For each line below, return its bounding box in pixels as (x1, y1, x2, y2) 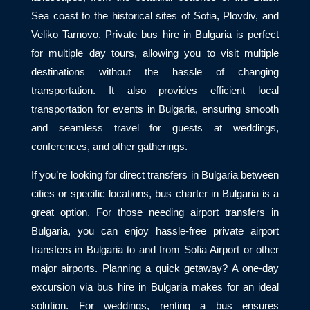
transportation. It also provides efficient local (31, 84, 279, 96)
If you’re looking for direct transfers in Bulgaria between (31, 170, 279, 181)
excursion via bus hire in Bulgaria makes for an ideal (31, 282, 279, 293)
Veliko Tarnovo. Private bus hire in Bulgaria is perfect (31, 28, 279, 40)
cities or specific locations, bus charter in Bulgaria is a (31, 188, 279, 200)
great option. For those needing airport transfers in (31, 207, 279, 219)
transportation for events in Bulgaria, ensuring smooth (31, 103, 279, 115)
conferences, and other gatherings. (31, 140, 188, 152)
